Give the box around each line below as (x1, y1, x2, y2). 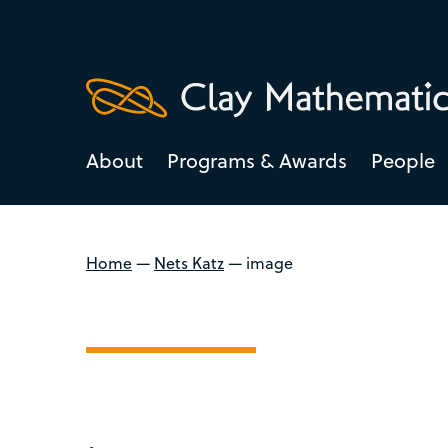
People (371, 145, 435, 175)
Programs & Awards (167, 145, 347, 175)
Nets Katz (154, 251, 224, 274)
